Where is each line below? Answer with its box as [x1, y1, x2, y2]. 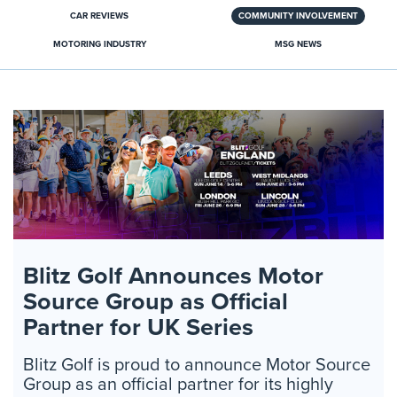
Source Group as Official [23, 287, 288, 317]
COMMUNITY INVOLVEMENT [237, 11, 358, 21]
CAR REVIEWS [70, 11, 128, 21]
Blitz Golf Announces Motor [23, 261, 323, 292]
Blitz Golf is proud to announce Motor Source [23, 354, 370, 376]
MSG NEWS [274, 39, 322, 50]
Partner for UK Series [23, 313, 253, 343]
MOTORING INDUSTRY [52, 39, 146, 50]
